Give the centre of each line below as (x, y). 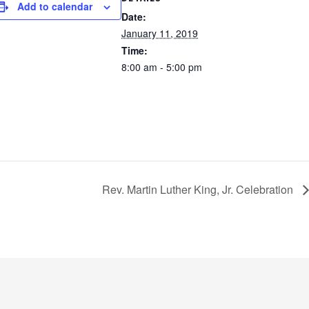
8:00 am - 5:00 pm (162, 67)
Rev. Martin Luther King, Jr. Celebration (199, 189)
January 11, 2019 (160, 33)
